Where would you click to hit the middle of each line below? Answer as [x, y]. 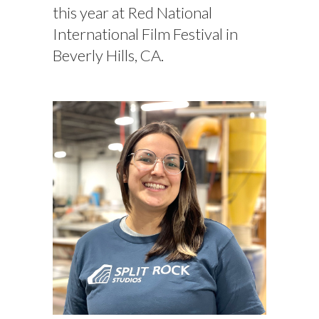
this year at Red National [132, 13]
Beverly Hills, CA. [108, 56]
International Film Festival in [145, 34]
